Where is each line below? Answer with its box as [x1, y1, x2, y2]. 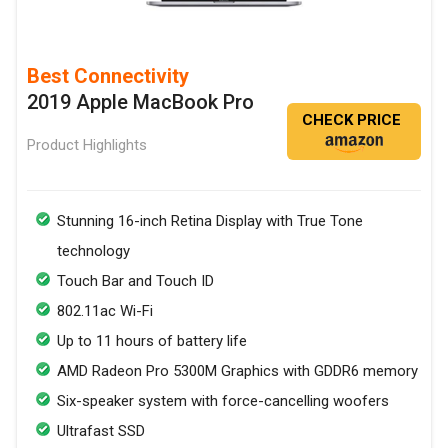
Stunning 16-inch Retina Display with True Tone [57, 211, 363, 230]
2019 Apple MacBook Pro [27, 89, 254, 114]
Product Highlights [27, 135, 147, 154]
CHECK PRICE [302, 110, 401, 129]
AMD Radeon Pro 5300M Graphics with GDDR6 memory [57, 361, 418, 380]
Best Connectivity [27, 63, 189, 88]
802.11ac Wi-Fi [57, 301, 153, 320]
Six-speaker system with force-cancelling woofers [57, 391, 389, 410]
